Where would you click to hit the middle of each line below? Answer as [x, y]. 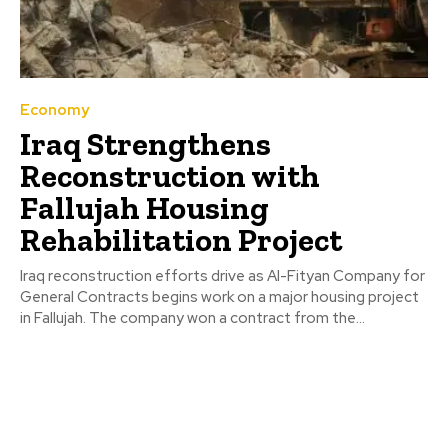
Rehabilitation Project [181, 239]
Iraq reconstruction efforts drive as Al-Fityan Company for [222, 275]
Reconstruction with [170, 175]
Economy [54, 109]
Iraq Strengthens [145, 143]
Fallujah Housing [144, 207]
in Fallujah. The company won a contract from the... [192, 317]
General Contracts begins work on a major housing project [219, 296]
